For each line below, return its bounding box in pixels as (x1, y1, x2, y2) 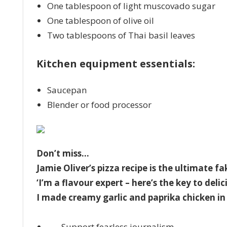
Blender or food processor (47, 99, 152, 111)
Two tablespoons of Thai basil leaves (47, 29, 195, 41)
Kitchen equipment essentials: (36, 57, 198, 71)
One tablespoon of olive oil (47, 14, 154, 26)
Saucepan (47, 84, 87, 96)
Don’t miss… (36, 147, 89, 160)
